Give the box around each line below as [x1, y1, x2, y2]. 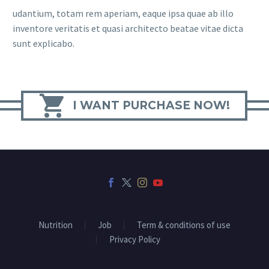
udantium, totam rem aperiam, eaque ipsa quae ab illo [13, 7, 234, 20]
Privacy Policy [109, 234, 160, 246]
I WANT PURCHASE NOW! [73, 98, 230, 112]
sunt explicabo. [13, 37, 74, 50]
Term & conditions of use [137, 219, 231, 231]
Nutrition [38, 219, 73, 231]
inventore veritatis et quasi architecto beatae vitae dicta [13, 22, 243, 35]
